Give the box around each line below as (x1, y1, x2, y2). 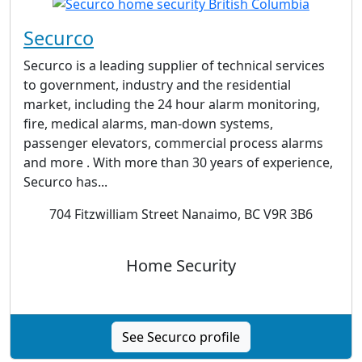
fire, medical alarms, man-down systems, (23, 115, 273, 133)
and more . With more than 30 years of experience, (23, 154, 333, 172)
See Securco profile (122, 328, 240, 347)
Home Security (126, 255, 236, 277)
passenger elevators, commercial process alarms (23, 134, 323, 153)
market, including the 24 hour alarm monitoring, (23, 95, 320, 114)
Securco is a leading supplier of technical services (23, 57, 325, 75)
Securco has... (23, 173, 107, 192)
